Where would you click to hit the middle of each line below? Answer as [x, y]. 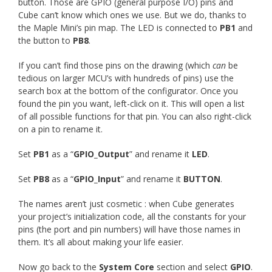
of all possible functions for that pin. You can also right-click [135, 116]
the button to [46, 40]
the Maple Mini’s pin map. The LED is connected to [119, 27]
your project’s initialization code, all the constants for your [132, 216]
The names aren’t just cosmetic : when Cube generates [126, 203]
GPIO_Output [101, 154]
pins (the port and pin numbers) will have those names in [129, 229]
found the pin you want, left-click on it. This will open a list [131, 103]
